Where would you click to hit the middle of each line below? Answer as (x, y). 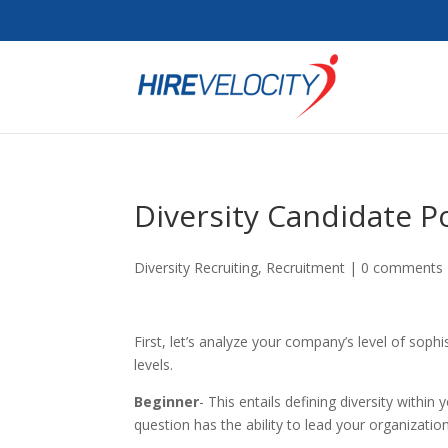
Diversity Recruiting (196, 267)
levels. (154, 364)
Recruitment (306, 267)
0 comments (402, 267)
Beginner (167, 401)
